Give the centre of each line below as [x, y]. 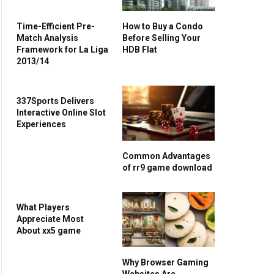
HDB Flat [140, 49]
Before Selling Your [161, 38]
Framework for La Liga [62, 49]
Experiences [41, 124]
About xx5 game [49, 230]
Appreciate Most [50, 219]
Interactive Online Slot [61, 112]
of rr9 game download [167, 167]
